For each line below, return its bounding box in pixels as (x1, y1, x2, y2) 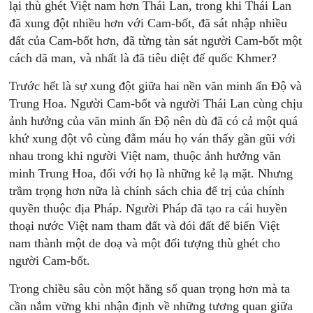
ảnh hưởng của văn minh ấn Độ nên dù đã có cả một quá (9, 114, 298, 128)
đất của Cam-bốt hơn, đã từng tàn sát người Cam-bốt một (9, 34, 303, 48)
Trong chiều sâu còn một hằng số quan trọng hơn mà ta (9, 282, 291, 296)
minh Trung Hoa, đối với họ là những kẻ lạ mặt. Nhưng (9, 166, 293, 180)
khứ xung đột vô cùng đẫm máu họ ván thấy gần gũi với (9, 131, 296, 145)
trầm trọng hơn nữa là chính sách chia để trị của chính (9, 184, 285, 198)
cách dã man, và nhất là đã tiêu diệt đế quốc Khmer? (9, 51, 277, 65)
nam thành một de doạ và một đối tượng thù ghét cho (9, 236, 281, 250)
